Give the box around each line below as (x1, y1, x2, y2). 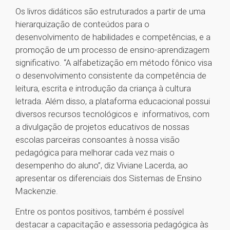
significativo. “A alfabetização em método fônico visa (15, 57, 212, 68)
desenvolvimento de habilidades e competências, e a (15, 32, 210, 43)
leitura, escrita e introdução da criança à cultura (15, 83, 191, 94)
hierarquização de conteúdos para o (15, 19, 149, 30)
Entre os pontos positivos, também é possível (15, 206, 184, 217)
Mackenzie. (15, 186, 60, 197)
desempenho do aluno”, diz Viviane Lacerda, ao (15, 160, 188, 171)
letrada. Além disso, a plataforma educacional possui (15, 96, 210, 107)
